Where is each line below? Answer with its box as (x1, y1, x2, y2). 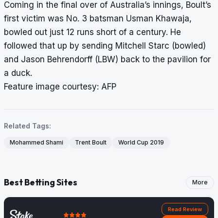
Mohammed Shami (10, 139, 63, 146)
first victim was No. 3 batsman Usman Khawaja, (4, 14, 192, 24)
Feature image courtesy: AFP (4, 82, 116, 92)
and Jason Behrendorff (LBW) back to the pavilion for (4, 54, 211, 65)
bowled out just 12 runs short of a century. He (4, 27, 181, 37)
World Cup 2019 (118, 139, 164, 146)
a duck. (4, 68, 32, 78)
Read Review (168, 206, 202, 213)
